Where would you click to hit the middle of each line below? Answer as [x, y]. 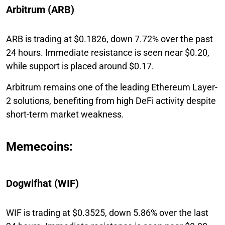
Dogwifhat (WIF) [42, 183]
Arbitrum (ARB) [40, 9]
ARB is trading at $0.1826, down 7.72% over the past [109, 39]
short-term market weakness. [65, 114]
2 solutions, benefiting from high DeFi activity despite [111, 100]
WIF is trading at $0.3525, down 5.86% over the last [107, 212]
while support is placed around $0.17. [80, 66]
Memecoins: [39, 146]
